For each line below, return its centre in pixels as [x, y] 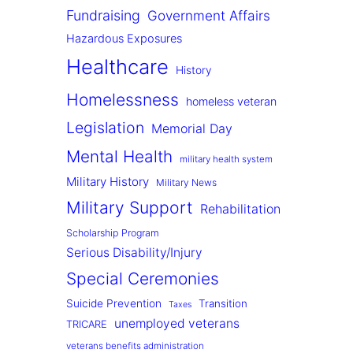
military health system [226, 160]
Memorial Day [192, 129]
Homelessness [123, 100]
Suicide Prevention [114, 304]
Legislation [105, 128]
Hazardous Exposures [124, 39]
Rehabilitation [240, 209]
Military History [108, 182]
